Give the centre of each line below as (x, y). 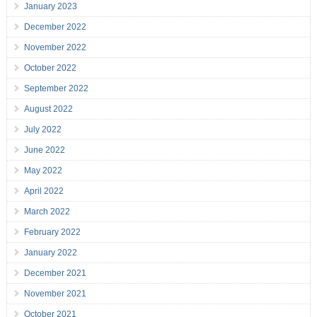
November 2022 (55, 48)
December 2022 (55, 27)
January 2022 (50, 253)
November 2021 (55, 294)
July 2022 (42, 130)
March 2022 (47, 212)
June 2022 (44, 150)
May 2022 (43, 171)
